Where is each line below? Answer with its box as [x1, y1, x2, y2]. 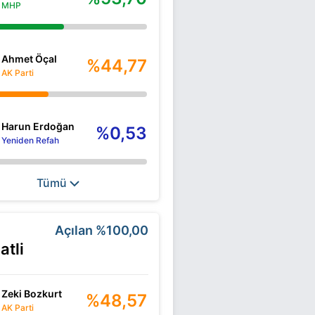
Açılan [55, 222, 96, 238]
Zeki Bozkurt [1, 287, 62, 300]
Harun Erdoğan [1, 120, 75, 132]
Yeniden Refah [1, 134, 59, 146]
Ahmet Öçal [1, 52, 57, 65]
